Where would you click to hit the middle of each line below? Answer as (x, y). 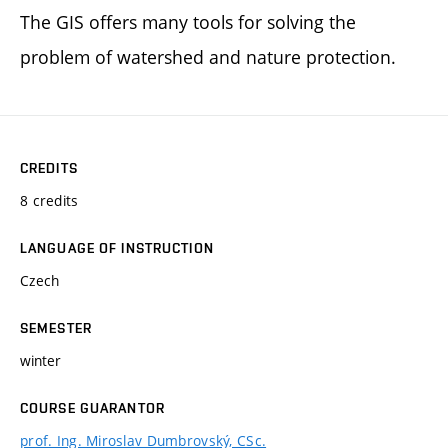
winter (40, 360)
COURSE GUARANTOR (92, 407)
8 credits (49, 200)
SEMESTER (56, 327)
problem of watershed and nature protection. (208, 56)
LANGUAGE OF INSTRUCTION (117, 247)
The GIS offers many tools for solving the (188, 21)
